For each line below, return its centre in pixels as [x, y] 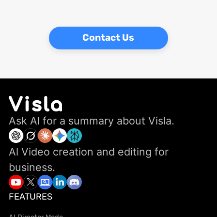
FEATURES [31, 197]
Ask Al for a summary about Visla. [92, 121]
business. [32, 167]
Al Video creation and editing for [89, 152]
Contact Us [108, 38]
